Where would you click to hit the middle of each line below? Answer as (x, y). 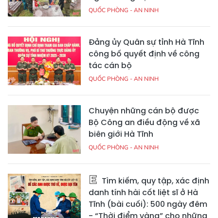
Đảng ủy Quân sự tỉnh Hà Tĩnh (146, 42)
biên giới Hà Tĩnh (121, 134)
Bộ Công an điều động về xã (144, 123)
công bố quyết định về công (144, 54)
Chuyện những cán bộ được (144, 111)
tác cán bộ (110, 66)
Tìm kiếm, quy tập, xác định (154, 181)
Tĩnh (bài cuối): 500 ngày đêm (148, 204)
